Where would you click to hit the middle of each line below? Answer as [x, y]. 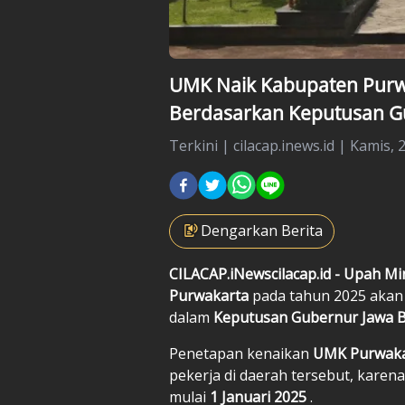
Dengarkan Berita [262, 230]
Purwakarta [211, 295]
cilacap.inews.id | [292, 145]
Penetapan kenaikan [241, 353]
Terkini [193, 145]
